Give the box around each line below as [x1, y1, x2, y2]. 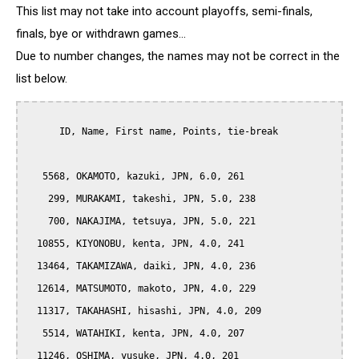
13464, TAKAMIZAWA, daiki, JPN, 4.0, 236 [26, 260, 37, 272]
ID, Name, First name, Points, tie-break [26, 126, 59, 138]
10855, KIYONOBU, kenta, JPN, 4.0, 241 [26, 238, 37, 250]
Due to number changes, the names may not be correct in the [16, 48, 340, 63]
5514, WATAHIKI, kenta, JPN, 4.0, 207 [26, 328, 42, 340]
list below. [16, 71, 67, 86]
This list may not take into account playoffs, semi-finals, [16, 3, 313, 18]
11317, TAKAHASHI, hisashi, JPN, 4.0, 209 [26, 305, 37, 317]
